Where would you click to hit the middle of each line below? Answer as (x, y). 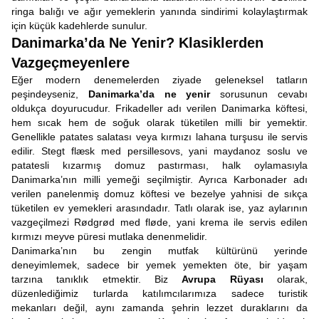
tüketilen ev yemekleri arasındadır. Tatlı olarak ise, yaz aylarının (159, 208)
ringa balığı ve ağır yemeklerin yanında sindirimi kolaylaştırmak (159, 11)
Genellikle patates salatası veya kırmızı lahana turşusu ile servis (159, 137)
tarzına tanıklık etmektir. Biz (97, 279)
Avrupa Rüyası (223, 279)
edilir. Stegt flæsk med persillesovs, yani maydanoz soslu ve (159, 151)
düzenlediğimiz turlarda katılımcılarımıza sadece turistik (159, 293)
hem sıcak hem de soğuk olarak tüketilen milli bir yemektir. (159, 122)
